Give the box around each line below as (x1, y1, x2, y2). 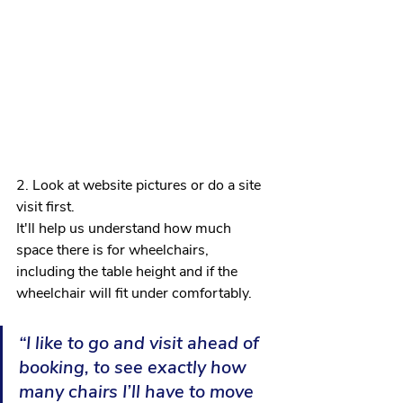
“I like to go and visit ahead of (19, 331, 264, 356)
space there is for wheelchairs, (16, 240, 212, 261)
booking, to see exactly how (19, 355, 251, 381)
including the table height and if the (16, 262, 241, 282)
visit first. (16, 197, 78, 218)
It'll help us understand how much (16, 219, 235, 239)
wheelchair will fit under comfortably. (16, 283, 252, 304)
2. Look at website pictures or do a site (16, 175, 264, 196)
